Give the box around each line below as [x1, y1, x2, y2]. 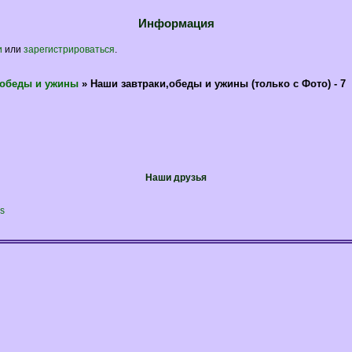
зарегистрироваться [23, 43, 115, 54]
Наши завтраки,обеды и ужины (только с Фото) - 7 [90, 77, 346, 90]
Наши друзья [145, 172, 207, 183]
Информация [137, 16, 214, 30]
